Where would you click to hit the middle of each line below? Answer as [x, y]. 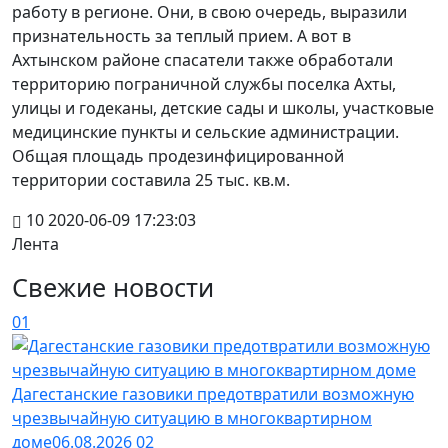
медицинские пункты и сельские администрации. [205, 131]
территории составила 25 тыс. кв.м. [151, 179]
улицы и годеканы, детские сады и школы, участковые [223, 107]
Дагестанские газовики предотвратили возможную [213, 393]
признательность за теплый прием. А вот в [181, 35]
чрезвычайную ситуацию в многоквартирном [192, 417]
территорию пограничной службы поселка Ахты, [204, 83]
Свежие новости [113, 286]
